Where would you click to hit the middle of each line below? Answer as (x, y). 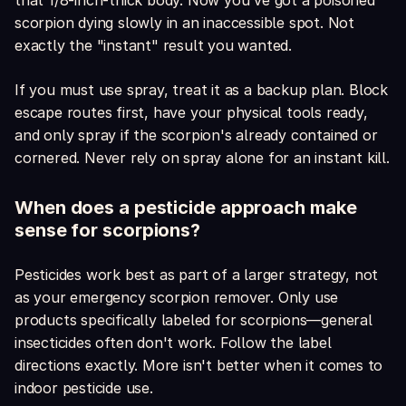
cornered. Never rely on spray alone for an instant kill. (202, 158)
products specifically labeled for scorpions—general (193, 320)
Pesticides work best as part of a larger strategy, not (197, 275)
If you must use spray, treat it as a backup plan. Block (201, 90)
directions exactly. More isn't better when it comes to (199, 366)
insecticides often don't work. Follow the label (173, 343)
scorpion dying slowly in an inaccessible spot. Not (184, 23)
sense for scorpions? (107, 231)
